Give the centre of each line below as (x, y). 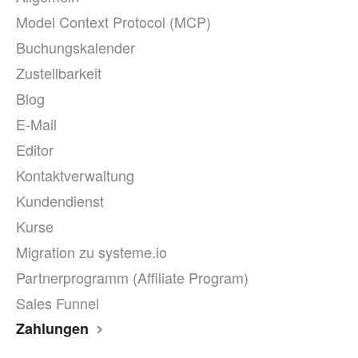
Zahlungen (54, 328)
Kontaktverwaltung (75, 175)
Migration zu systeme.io (91, 252)
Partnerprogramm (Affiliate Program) (132, 277)
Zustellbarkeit (59, 73)
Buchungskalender (76, 47)
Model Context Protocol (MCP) (113, 22)
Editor (35, 149)
